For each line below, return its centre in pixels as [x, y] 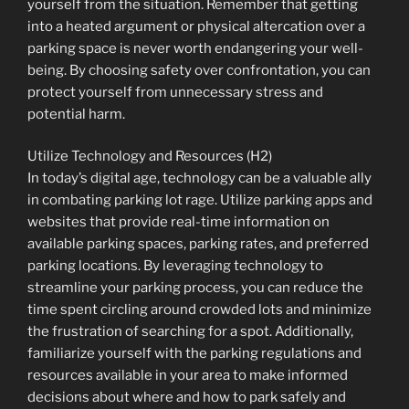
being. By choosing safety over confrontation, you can [199, 70]
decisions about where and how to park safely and [187, 397]
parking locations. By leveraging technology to [175, 266]
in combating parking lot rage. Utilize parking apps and [200, 200]
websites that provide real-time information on [178, 222]
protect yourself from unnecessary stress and [175, 92]
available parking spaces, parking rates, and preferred [198, 244]
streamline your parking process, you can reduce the [195, 288]
